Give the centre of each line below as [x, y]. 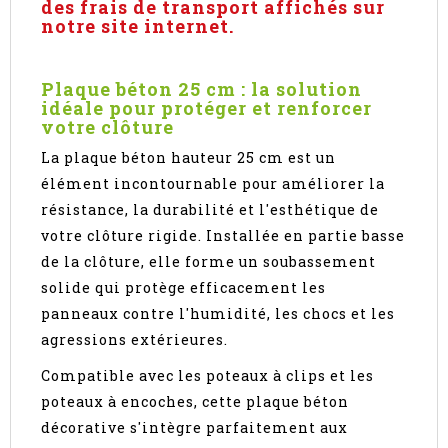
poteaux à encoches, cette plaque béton [195, 402]
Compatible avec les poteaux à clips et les [207, 376]
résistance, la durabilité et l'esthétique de [210, 210]
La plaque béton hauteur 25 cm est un [188, 158]
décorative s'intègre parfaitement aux [194, 428]
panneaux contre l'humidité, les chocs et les [218, 314]
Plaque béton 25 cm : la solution [201, 89]
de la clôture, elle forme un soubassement [208, 262]
